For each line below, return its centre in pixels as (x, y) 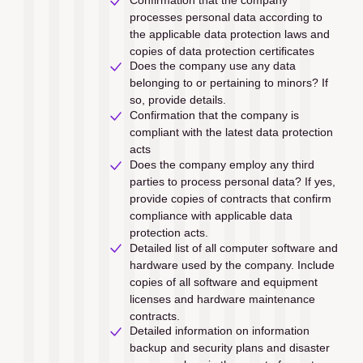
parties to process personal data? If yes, (232, 181)
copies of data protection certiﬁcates (222, 51)
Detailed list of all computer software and (233, 248)
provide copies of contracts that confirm (230, 198)
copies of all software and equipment (223, 282)
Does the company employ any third (222, 164)
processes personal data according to (226, 17)
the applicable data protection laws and (229, 34)
